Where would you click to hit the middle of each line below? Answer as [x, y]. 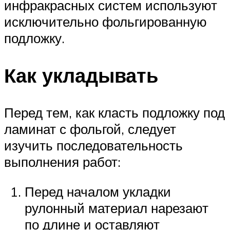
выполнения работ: [62, 162]
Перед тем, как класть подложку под [114, 113]
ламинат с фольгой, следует [90, 129]
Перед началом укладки [98, 191]
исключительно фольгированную [106, 22]
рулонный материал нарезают [117, 208]
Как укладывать [81, 75]
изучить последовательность [93, 146]
